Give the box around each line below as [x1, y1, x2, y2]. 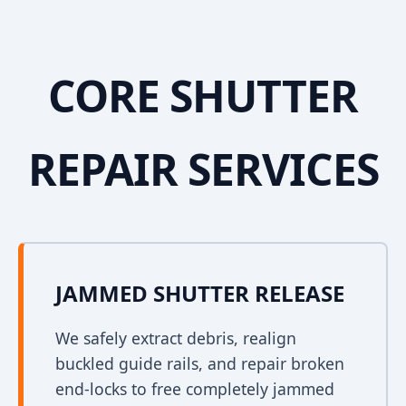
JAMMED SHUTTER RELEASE [55, 278, 344, 308]
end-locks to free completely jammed [55, 378, 334, 400]
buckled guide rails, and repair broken [55, 353, 344, 374]
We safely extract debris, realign [55, 327, 296, 349]
